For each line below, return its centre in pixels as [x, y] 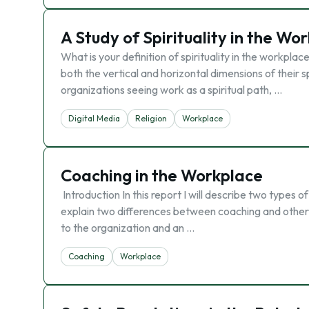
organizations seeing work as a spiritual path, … [171, 90]
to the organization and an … [128, 228]
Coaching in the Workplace [162, 175]
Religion [151, 118]
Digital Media [94, 118]
